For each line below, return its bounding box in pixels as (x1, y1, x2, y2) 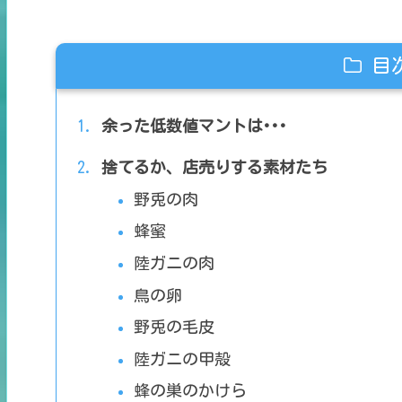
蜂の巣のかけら (134, 382, 248, 399)
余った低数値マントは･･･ (101, 117, 288, 134)
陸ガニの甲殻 (134, 350, 232, 367)
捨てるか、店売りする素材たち (101, 159, 328, 176)
